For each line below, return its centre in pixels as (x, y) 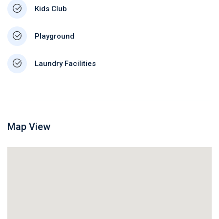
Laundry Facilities (65, 64)
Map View (29, 127)
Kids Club (51, 9)
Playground (55, 36)
